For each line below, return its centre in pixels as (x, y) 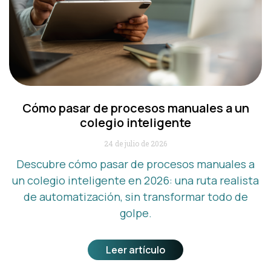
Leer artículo (135, 250)
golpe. (135, 213)
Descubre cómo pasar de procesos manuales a (135, 164)
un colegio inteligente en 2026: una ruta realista (135, 180)
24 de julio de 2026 (135, 143)
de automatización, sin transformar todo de (135, 196)
